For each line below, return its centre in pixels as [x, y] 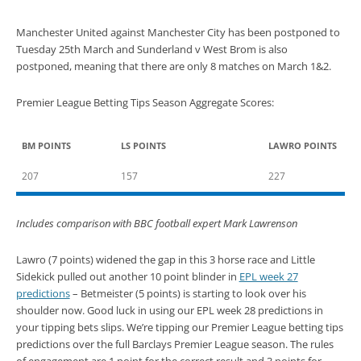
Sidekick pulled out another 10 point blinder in [127, 276]
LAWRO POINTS [302, 145]
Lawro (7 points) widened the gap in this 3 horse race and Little [165, 259]
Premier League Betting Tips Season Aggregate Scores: [145, 102]
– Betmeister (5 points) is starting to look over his [188, 293]
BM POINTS [46, 145]
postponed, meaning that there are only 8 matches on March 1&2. [173, 66]
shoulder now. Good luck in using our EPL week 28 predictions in [169, 310]
